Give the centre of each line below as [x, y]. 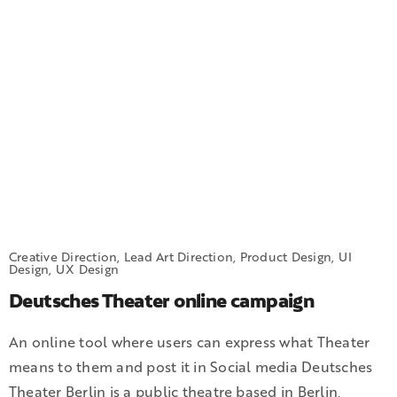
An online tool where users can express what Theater [190, 343]
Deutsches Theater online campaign [162, 301]
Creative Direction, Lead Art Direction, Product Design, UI [181, 257]
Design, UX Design [64, 269]
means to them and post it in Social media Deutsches [191, 367]
